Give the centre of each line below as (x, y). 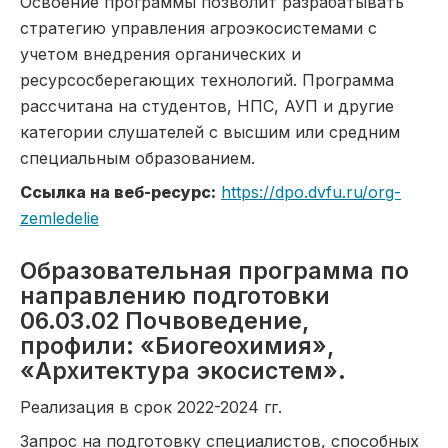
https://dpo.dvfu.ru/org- (311, 192)
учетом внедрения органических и (160, 54)
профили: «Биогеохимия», (177, 346)
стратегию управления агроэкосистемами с (198, 28)
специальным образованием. (137, 158)
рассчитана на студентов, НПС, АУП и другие (207, 106)
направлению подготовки (175, 296)
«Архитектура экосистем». (183, 371)
